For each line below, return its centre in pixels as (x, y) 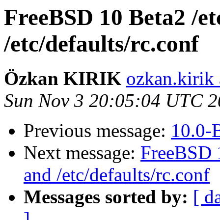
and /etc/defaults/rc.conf (117, 175)
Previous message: (97, 131)
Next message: (82, 153)
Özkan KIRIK (63, 79)
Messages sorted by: (106, 197)
